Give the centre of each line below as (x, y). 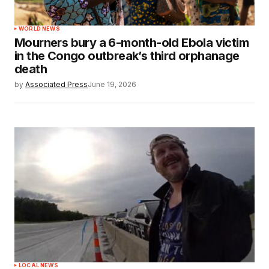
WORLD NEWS (39, 28)
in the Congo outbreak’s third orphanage (127, 56)
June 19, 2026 (112, 84)
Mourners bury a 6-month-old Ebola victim (131, 42)
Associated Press (56, 84)
